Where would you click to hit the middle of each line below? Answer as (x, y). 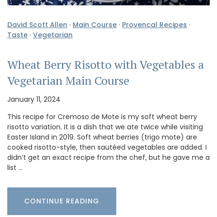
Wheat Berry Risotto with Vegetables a (106, 64)
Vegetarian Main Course (68, 80)
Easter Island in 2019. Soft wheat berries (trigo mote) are (102, 137)
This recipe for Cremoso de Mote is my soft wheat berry (102, 117)
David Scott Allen (37, 25)
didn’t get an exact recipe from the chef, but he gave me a (108, 157)
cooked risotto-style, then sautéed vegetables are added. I (107, 147)
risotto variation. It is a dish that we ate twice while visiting (105, 127)
